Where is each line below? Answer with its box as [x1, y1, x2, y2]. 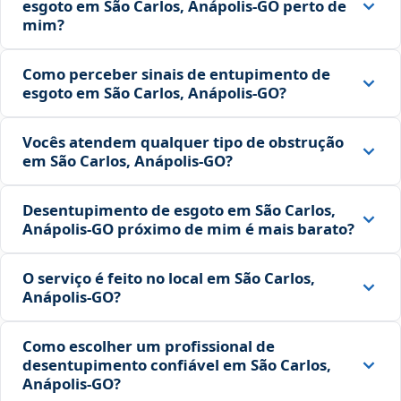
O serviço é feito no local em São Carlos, [22, 268, 315, 289]
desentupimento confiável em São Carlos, [22, 354, 331, 376]
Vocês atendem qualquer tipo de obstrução [22, 132, 344, 153]
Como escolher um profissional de [22, 336, 275, 357]
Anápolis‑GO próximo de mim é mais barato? [22, 218, 354, 240]
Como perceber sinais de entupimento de [22, 64, 330, 85]
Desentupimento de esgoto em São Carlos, [22, 200, 336, 221]
